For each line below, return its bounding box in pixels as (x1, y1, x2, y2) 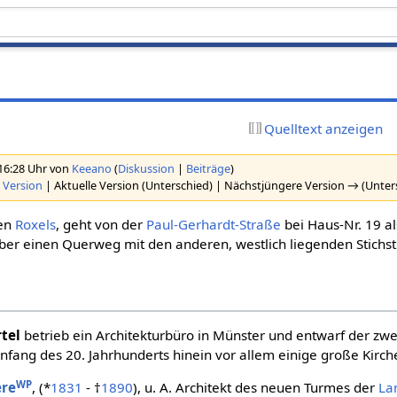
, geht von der (56, 214, 147, 233)
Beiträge (186, 160, 231, 177)
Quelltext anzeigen (264, 119, 384, 137)
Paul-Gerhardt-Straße (146, 214, 282, 233)
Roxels (15, 214, 57, 233)
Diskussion (118, 160, 175, 177)
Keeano (72, 160, 113, 177)
